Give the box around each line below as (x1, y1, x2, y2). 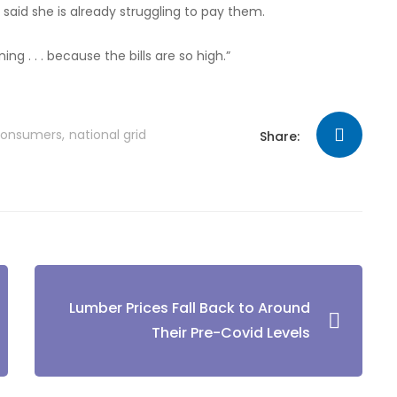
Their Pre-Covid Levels (152, 323, 310, 344)
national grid (69, 126, 146, 144)
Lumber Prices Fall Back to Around (69, 298, 310, 319)
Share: (260, 128, 300, 146)
